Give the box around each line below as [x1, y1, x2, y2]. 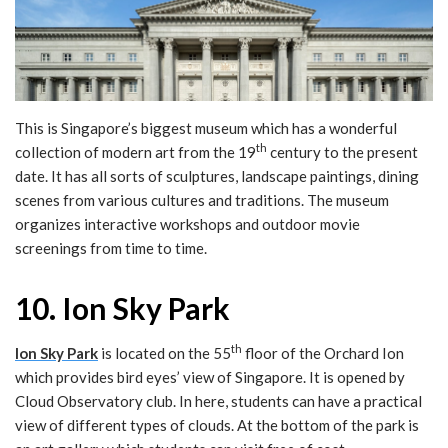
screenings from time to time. [15, 238, 207, 257]
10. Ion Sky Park [15, 289, 230, 326]
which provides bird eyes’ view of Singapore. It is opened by [15, 367, 405, 386]
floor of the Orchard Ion [242, 343, 404, 362]
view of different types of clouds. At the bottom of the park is [15, 415, 419, 434]
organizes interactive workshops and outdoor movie [15, 214, 360, 233]
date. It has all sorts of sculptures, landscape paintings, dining [15, 166, 419, 185]
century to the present [267, 142, 418, 161]
